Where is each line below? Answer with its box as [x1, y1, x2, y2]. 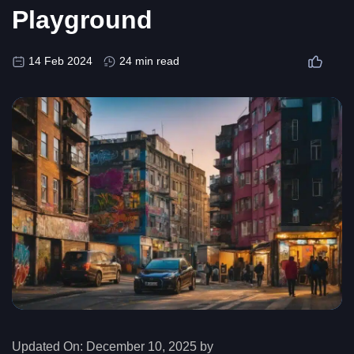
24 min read [119, 55, 179, 68]
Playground [12, 6, 153, 35]
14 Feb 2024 [28, 55, 92, 68]
